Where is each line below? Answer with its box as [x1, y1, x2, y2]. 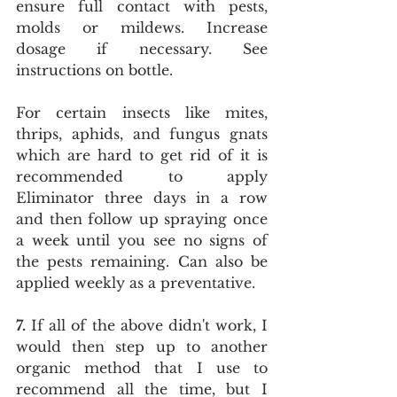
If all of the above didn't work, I [26, 316, 268, 334]
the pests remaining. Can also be [16, 253, 268, 270]
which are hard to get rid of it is [16, 146, 268, 164]
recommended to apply [16, 167, 268, 185]
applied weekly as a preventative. [16, 274, 255, 292]
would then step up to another [16, 338, 268, 355]
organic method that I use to [16, 359, 268, 377]
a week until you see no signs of [16, 231, 268, 249]
